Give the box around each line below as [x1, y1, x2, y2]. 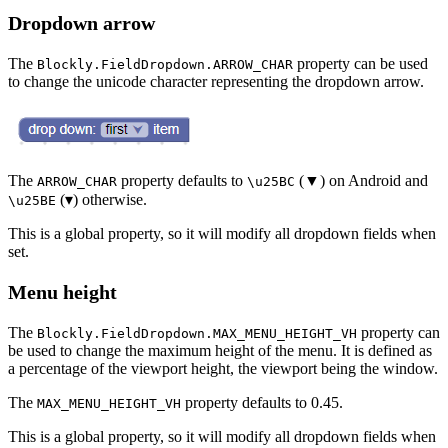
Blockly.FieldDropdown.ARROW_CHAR [37, 57, 293, 73]
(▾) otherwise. [56, 191, 147, 209]
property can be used [293, 55, 428, 73]
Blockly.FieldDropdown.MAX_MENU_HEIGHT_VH [37, 326, 357, 342]
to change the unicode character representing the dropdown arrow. [8, 73, 424, 91]
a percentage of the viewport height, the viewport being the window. [8, 360, 438, 378]
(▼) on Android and [295, 172, 428, 190]
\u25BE [8, 193, 56, 209]
